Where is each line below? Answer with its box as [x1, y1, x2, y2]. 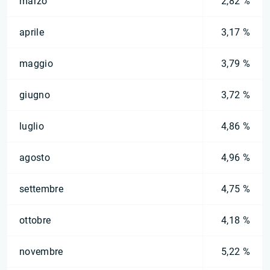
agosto [19, 152, 50, 163]
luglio [19, 121, 44, 132]
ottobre [19, 215, 51, 226]
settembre [19, 183, 63, 195]
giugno [19, 89, 50, 101]
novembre [19, 246, 63, 257]
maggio [19, 58, 53, 69]
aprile [19, 27, 44, 38]
